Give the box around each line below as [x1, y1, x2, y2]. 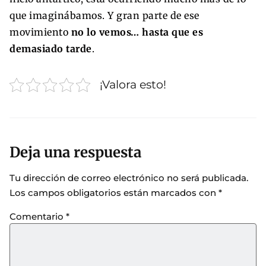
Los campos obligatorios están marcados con [9, 186, 218, 198]
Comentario [9, 211, 66, 223]
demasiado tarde [9, 43, 92, 55]
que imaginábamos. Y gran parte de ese [9, 9, 199, 22]
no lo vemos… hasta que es [71, 26, 203, 39]
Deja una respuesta [9, 142, 141, 161]
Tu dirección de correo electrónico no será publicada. [9, 172, 248, 183]
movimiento [9, 26, 71, 39]
